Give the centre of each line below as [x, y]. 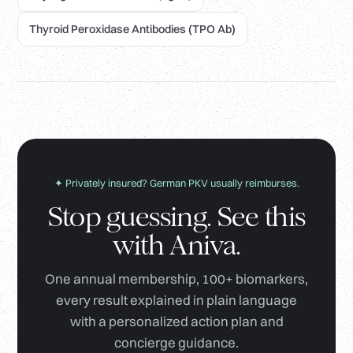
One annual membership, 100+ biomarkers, [176, 279]
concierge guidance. [176, 343]
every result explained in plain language [176, 300]
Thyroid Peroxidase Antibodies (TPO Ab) [132, 30]
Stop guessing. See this [176, 217]
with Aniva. [176, 246]
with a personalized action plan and [176, 321]
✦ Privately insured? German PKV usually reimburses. [176, 183]
